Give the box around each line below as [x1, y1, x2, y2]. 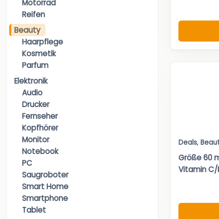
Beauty [14, 25, 41, 36]
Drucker [22, 99, 49, 110]
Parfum [22, 60, 48, 71]
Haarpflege [22, 37, 63, 47]
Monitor [22, 134, 49, 145]
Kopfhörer [22, 123, 58, 133]
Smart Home [22, 181, 68, 192]
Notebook [22, 146, 58, 157]
